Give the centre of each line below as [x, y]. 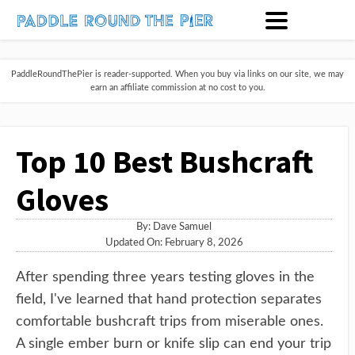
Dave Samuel [183, 227]
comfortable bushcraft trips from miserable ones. [170, 322]
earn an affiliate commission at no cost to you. [177, 88]
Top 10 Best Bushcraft [165, 162]
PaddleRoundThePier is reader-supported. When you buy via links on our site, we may [177, 74]
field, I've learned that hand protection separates [169, 300]
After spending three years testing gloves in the [165, 277]
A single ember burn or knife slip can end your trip [174, 344]
